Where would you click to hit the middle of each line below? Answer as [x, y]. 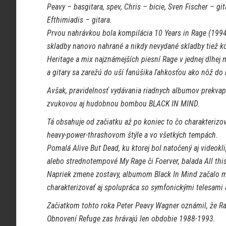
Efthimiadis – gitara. [79, 20]
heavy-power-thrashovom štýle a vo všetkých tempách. [132, 135]
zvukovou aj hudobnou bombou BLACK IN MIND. [123, 104]
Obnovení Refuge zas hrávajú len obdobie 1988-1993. [131, 219]
